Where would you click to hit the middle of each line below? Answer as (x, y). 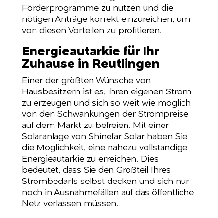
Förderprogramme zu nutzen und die (97, 8)
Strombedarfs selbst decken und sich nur (105, 182)
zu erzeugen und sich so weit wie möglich (106, 103)
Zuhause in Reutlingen (91, 64)
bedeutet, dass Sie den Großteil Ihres (96, 170)
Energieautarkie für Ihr (90, 52)
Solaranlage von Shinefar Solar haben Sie (104, 137)
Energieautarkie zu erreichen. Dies (90, 159)
